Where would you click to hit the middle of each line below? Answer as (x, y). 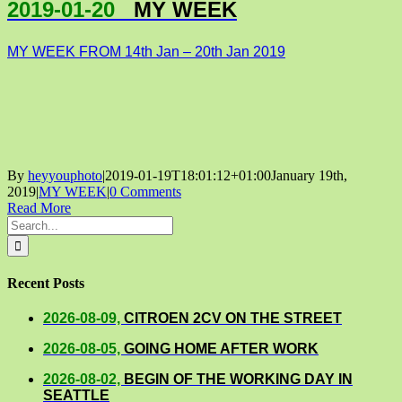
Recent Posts (46, 284)
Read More (39, 207)
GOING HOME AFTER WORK (221, 349)
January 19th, (309, 175)
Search (26, 223)
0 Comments (145, 191)
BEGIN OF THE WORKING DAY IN (238, 380)
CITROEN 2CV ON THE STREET (233, 319)
